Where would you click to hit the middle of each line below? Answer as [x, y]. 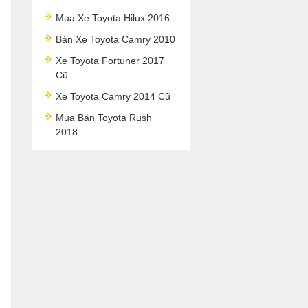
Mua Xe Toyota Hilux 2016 [113, 18]
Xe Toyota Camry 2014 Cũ [113, 96]
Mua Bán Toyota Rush [104, 118]
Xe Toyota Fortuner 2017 [110, 60]
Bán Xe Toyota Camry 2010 [115, 39]
